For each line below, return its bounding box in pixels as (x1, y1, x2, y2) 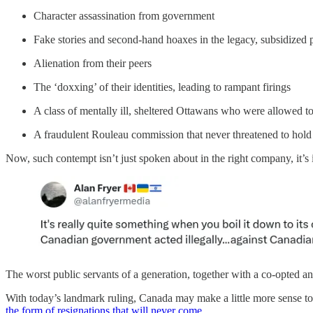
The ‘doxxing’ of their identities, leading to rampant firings (34, 80, 291, 93)
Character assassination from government (34, 9, 214, 22)
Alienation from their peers (34, 57, 152, 69)
